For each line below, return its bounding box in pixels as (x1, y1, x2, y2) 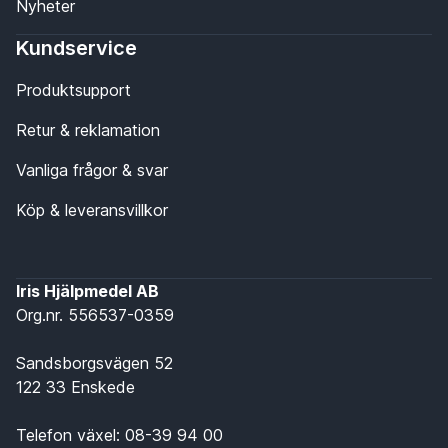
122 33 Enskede (16, 377, 135, 398)
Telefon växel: (16, 425, 125, 446)
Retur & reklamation (16, 120, 160, 141)
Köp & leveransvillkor (16, 200, 168, 221)
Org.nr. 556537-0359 (16, 305, 174, 326)
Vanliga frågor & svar (16, 160, 168, 181)
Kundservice (16, 36, 137, 61)
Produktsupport (16, 80, 131, 101)
